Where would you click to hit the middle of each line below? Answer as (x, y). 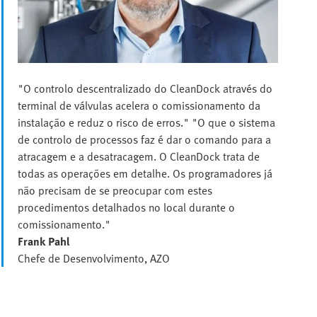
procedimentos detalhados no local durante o (126, 207)
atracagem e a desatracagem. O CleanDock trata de (138, 156)
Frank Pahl (44, 241)
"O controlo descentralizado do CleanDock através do (145, 88)
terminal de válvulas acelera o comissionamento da (139, 105)
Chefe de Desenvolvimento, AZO (93, 258)
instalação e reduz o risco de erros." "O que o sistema (146, 122)
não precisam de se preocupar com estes (115, 190)
